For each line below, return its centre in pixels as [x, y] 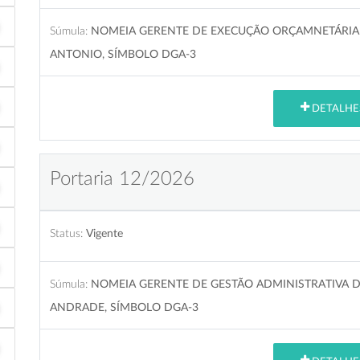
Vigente [104, 233]
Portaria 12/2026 [122, 179]
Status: [66, 233]
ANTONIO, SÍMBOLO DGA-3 [123, 54]
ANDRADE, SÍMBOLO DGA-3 [124, 307]
